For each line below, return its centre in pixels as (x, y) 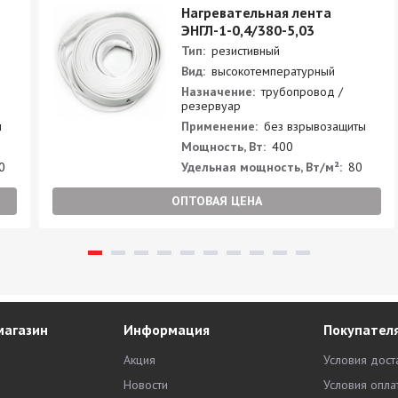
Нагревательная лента (256, 12)
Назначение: (218, 92)
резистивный (243, 51)
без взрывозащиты (313, 126)
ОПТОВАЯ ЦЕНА (217, 201)
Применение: (219, 126)
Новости (146, 385)
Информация (167, 330)
